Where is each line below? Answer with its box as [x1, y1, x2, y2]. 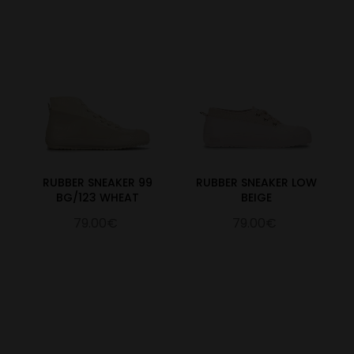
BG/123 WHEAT [55, 190, 139, 206]
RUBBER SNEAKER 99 [42, 175, 153, 191]
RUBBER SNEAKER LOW [196, 175, 318, 191]
